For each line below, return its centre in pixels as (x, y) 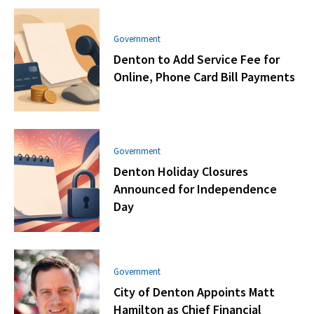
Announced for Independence (196, 189)
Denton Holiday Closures (181, 171)
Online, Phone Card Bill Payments (205, 77)
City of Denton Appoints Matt (194, 292)
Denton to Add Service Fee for (197, 60)
